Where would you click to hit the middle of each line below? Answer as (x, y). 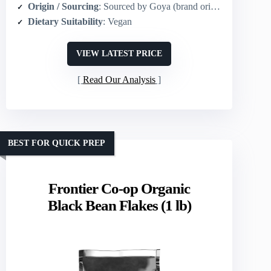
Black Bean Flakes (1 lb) (119, 206)
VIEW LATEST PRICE (119, 54)
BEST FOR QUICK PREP (57, 143)
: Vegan (117, 22)
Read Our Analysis (119, 80)
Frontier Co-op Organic (119, 189)
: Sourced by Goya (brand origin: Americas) (155, 7)
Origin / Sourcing (63, 7)
